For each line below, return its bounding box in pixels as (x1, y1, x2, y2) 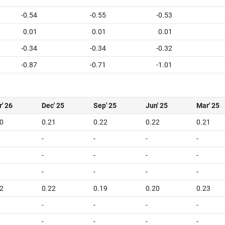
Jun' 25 (146, 101, 168, 109)
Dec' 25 (42, 101, 64, 109)
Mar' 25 (196, 101, 219, 109)
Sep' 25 (93, 101, 117, 109)
